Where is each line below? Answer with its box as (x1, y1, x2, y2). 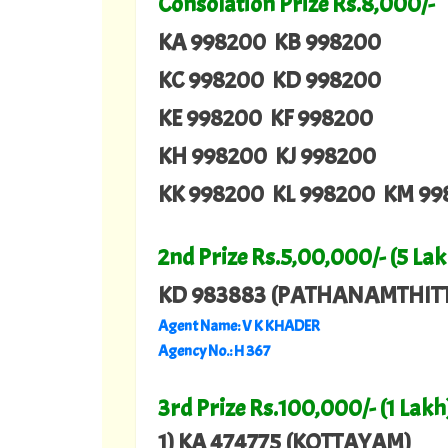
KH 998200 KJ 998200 (158, 141, 376, 172)
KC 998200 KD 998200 (158, 65, 381, 96)
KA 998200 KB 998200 (158, 27, 381, 58)
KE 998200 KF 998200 (158, 103, 373, 134)
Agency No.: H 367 (158, 341, 270, 362)
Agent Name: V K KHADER (158, 316, 320, 337)
